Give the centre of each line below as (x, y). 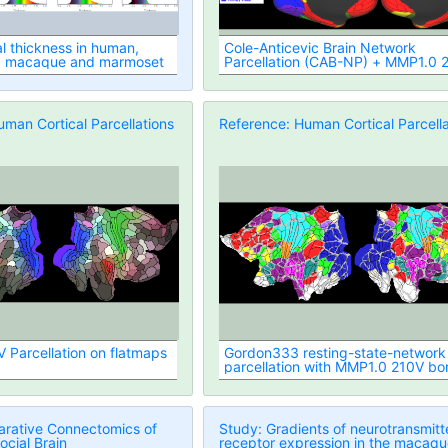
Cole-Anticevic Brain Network (320, 48)
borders (250, 76)
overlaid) (253, 381)
